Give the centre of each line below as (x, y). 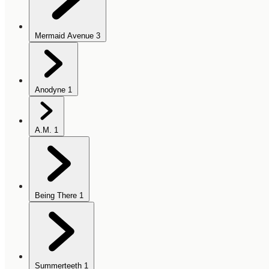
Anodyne (50, 90)
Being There (56, 196)
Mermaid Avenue (64, 36)
